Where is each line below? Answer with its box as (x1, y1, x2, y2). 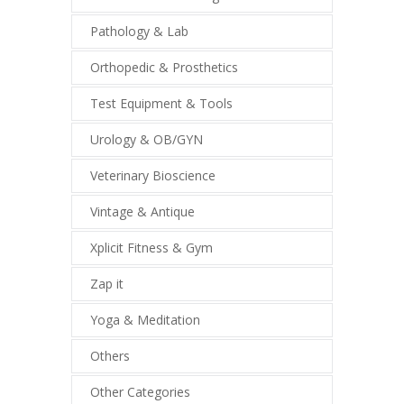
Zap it (90, 275, 124, 292)
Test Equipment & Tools (90, 95, 233, 112)
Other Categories (90, 383, 190, 400)
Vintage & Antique (90, 203, 195, 220)
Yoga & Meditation (90, 311, 200, 328)
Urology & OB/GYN (90, 131, 203, 148)
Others (90, 347, 130, 364)
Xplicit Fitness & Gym (90, 239, 213, 256)
